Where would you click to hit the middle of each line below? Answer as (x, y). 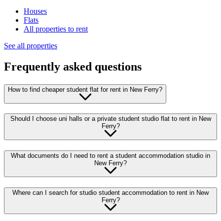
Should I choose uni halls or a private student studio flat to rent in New (110, 119)
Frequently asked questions (73, 66)
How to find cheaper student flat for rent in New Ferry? (85, 89)
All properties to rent (56, 29)
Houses (35, 11)
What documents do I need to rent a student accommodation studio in (110, 156)
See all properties (31, 45)
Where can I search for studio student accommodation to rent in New (110, 192)
